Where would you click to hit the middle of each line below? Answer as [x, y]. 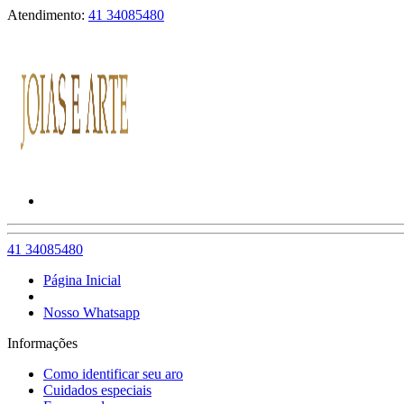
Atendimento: [48, 15]
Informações [42, 343]
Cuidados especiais [97, 390]
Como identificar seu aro [113, 374]
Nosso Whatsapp [92, 312]
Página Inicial [82, 280]
